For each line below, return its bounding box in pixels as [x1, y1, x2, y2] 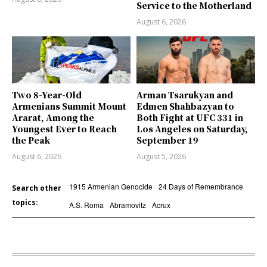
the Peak [12, 134, 50, 147]
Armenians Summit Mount [12, 100, 126, 113]
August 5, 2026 [136, 151, 186, 162]
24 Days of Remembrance [158, 181, 243, 192]
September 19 [136, 134, 198, 147]
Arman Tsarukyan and [136, 89, 233, 101]
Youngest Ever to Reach [12, 123, 117, 135]
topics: [12, 197, 38, 208]
